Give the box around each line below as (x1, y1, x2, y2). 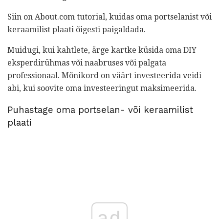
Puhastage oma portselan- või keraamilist (7, 105, 193, 116)
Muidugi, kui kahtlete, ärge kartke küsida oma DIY (7, 45, 197, 55)
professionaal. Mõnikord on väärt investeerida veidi (7, 70, 201, 80)
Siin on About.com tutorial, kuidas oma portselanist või (7, 12, 212, 22)
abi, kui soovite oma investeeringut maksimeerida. (7, 83, 197, 93)
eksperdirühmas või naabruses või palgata (7, 58, 166, 67)
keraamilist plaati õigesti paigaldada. (7, 24, 146, 34)
